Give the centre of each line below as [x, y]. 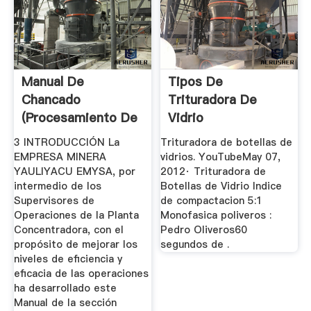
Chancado [51, 100]
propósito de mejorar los [75, 244]
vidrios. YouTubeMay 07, [221, 157]
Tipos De [196, 82]
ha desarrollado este [65, 288]
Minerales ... [58, 136]
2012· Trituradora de [213, 171]
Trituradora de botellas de [227, 142]
